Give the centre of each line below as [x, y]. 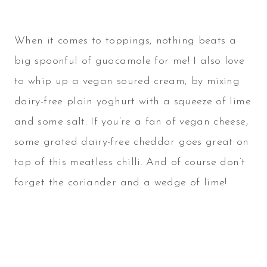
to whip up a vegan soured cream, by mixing [127, 82]
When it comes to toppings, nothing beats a [125, 41]
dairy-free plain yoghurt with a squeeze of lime [133, 102]
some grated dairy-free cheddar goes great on [132, 142]
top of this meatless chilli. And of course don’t [130, 163]
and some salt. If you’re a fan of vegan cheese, [131, 122]
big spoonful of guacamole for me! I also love [130, 61]
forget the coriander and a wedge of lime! [121, 183]
